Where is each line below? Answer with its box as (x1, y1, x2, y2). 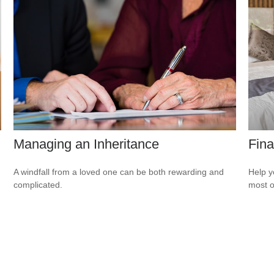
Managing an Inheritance (13, 136, 160, 152)
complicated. (13, 179, 63, 190)
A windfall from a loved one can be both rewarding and (13, 166, 224, 177)
